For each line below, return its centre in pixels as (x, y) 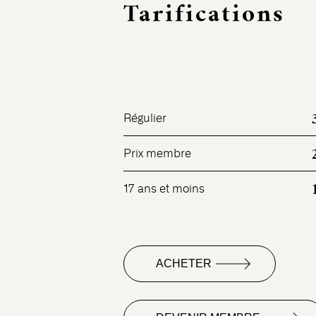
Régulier (145, 119)
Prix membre (157, 154)
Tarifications (204, 14)
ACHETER (183, 264)
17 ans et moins (164, 189)
